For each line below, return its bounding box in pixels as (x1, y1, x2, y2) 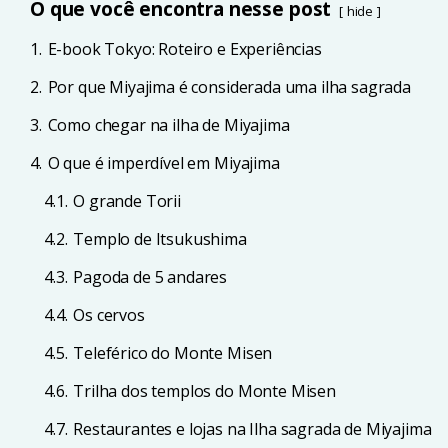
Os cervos (73, 304, 145, 326)
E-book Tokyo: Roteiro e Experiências (47, 38, 322, 60)
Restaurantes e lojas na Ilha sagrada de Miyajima (73, 418, 432, 440)
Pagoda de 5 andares (73, 266, 228, 288)
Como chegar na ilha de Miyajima (47, 114, 290, 136)
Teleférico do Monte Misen (73, 342, 273, 364)
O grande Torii (73, 190, 181, 212)
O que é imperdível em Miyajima (47, 152, 280, 174)
